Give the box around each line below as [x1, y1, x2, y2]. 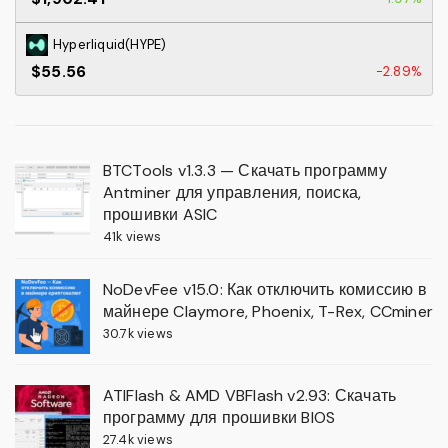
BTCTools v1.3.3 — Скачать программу [102, 160, 387, 182]
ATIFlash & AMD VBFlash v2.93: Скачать [102, 385, 397, 407]
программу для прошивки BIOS [102, 407, 336, 429]
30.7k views [102, 325, 173, 343]
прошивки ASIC [102, 204, 218, 226]
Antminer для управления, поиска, [102, 182, 362, 204]
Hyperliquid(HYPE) [53, 35, 167, 53]
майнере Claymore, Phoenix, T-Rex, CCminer [102, 301, 433, 323]
